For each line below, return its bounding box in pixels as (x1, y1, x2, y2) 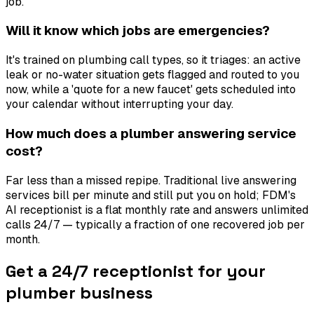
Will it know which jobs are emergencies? (6, 22, 270, 40)
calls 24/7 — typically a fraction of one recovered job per (6, 217, 305, 232)
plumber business (6, 282, 153, 304)
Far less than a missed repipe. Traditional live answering (6, 172, 296, 188)
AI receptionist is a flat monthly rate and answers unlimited (6, 202, 308, 217)
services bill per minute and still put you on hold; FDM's (6, 187, 296, 203)
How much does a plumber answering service (6, 124, 296, 142)
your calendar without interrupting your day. (6, 97, 233, 112)
